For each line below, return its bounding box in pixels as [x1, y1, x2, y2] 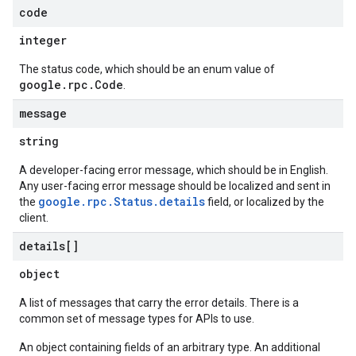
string [19, 133, 59, 149]
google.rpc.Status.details [38, 194, 205, 209]
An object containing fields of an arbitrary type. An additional [19, 341, 320, 354]
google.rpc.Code [19, 77, 123, 92]
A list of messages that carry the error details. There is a [19, 296, 299, 309]
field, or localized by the [205, 195, 324, 208]
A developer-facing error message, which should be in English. [19, 164, 328, 176]
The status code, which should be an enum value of [19, 63, 275, 75]
